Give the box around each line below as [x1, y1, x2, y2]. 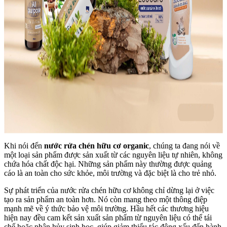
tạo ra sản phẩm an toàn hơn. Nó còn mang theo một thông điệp [4, 195, 207, 204]
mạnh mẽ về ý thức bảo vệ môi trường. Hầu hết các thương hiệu [4, 204, 209, 213]
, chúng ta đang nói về [149, 141, 220, 150]
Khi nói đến [4, 141, 44, 150]
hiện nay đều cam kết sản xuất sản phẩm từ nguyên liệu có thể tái [4, 213, 212, 222]
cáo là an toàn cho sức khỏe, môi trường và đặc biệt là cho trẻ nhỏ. [4, 168, 216, 177]
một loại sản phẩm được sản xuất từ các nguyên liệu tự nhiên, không [4, 150, 222, 159]
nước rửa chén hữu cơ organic [44, 141, 149, 150]
